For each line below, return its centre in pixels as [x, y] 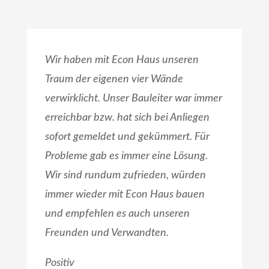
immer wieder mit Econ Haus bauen [125, 194]
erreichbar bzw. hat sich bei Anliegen [127, 117]
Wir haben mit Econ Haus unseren [122, 60]
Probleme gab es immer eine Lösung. [126, 156]
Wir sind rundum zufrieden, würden [125, 175]
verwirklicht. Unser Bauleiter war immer [133, 98]
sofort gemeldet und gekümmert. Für [127, 137]
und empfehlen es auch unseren [117, 213]
